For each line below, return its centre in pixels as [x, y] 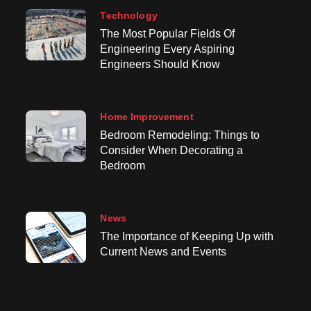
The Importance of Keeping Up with [187, 237]
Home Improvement [147, 117]
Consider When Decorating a [172, 151]
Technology [129, 16]
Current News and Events [163, 252]
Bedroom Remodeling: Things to [180, 135]
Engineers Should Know [160, 65]
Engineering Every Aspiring [168, 49]
